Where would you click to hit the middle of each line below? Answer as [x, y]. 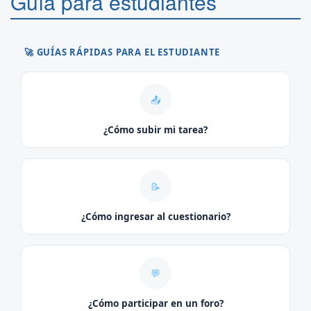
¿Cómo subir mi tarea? [155, 130]
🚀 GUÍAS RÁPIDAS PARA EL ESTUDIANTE [123, 52]
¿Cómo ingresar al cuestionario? [155, 217]
